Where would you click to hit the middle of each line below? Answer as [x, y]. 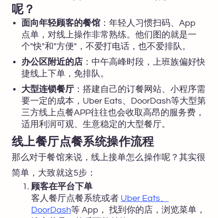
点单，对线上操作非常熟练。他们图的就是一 [109, 35]
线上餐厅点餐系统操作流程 [83, 142]
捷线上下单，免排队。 [65, 73]
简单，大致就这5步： [54, 173]
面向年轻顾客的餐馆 [61, 23]
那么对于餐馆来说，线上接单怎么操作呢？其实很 [109, 157]
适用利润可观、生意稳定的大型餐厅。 [96, 124]
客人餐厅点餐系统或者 [76, 198]
